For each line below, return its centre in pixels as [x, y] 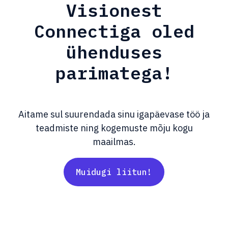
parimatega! [114, 73]
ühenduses [114, 52]
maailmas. [114, 141]
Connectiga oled [114, 31]
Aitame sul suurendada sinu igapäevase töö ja [114, 114]
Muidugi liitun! [114, 172]
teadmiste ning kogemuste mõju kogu [114, 128]
